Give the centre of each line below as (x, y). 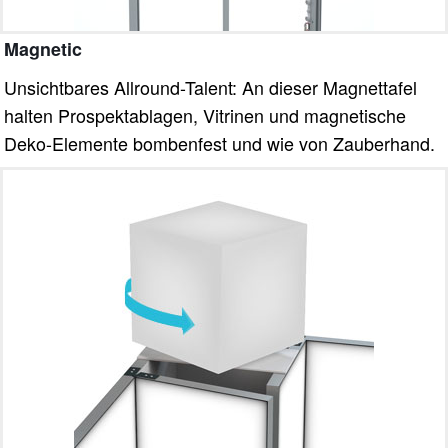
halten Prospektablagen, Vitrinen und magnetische (205, 114)
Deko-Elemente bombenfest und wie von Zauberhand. (220, 142)
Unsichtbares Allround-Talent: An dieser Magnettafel (211, 86)
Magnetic (43, 48)
